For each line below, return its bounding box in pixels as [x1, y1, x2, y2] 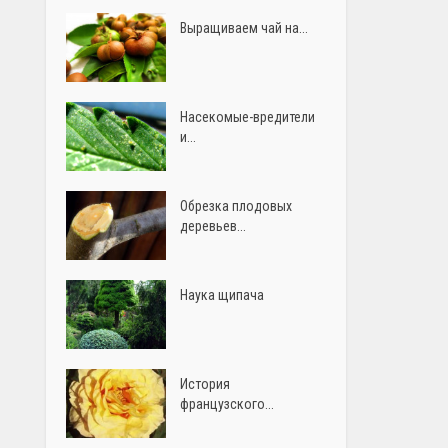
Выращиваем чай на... [180, 20, 309, 36]
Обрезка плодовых [180, 197, 293, 214]
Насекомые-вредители [180, 108, 316, 125]
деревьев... [180, 217, 247, 234]
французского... [180, 395, 275, 412]
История [180, 375, 231, 392]
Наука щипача [180, 286, 265, 303]
